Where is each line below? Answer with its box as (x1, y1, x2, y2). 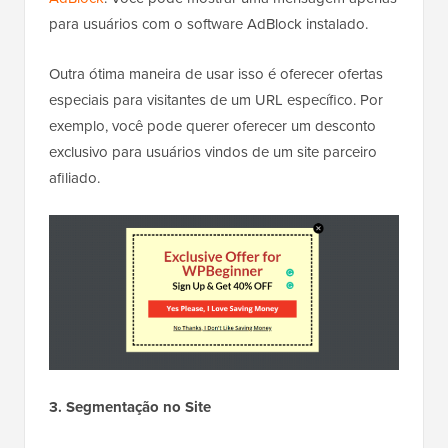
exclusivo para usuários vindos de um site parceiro (49, 141, 377, 164)
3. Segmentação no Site (49, 396, 211, 419)
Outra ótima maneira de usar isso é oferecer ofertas (49, 63, 383, 86)
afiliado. (49, 167, 100, 190)
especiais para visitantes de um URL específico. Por (49, 89, 383, 112)
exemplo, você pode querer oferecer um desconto (49, 115, 376, 138)
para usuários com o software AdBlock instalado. (49, 13, 368, 36)
